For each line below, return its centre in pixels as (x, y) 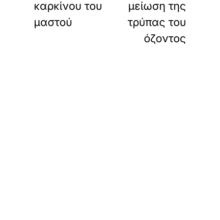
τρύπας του (157, 22)
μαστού (53, 22)
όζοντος (165, 38)
